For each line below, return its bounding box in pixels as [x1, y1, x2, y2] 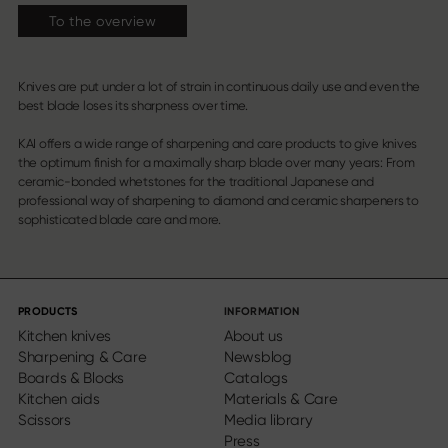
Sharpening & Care [17, 347, 147, 366]
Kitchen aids [17, 389, 100, 408]
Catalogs [224, 368, 288, 387]
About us [224, 326, 283, 345]
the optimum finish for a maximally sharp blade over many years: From [17, 155, 415, 170]
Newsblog [224, 347, 292, 366]
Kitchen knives [17, 326, 112, 345]
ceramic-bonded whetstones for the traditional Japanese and [17, 174, 374, 189]
